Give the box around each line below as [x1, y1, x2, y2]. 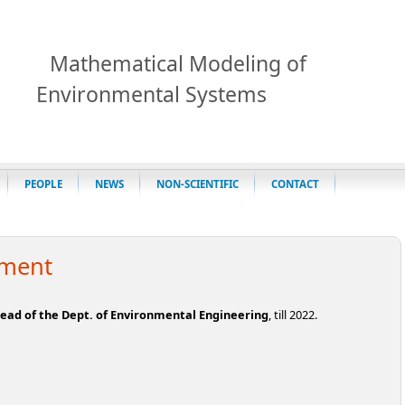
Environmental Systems [36, 80, 267, 108]
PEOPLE [24, 177, 62, 191]
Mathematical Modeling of [50, 49, 306, 78]
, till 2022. [268, 306, 317, 323]
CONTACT [271, 177, 319, 191]
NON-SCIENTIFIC [156, 177, 239, 191]
